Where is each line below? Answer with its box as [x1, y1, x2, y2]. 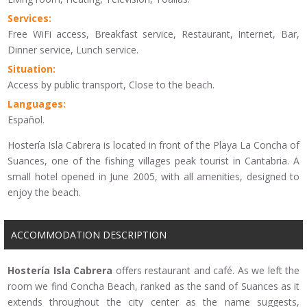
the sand [186, 279, 225, 293]
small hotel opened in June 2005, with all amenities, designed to [8, 169, 299, 183]
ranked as [140, 279, 184, 293]
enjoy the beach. [8, 185, 81, 199]
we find [35, 279, 68, 293]
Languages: [8, 97, 66, 110]
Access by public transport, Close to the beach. [8, 77, 214, 91]
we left [251, 263, 282, 277]
